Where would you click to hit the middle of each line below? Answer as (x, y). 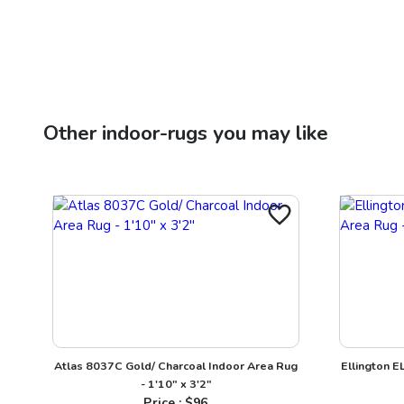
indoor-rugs (155, 133)
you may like (268, 133)
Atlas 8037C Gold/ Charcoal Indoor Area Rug (176, 365)
